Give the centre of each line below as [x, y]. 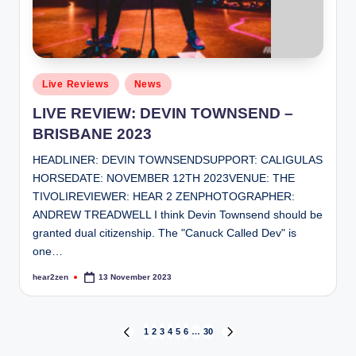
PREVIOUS [143, 338]
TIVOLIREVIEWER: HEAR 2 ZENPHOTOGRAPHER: [164, 197]
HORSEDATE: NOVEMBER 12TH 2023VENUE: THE [164, 179]
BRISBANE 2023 [92, 134]
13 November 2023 [135, 277]
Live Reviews [76, 84]
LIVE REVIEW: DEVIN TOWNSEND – [163, 114]
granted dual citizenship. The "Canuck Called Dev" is [164, 234]
